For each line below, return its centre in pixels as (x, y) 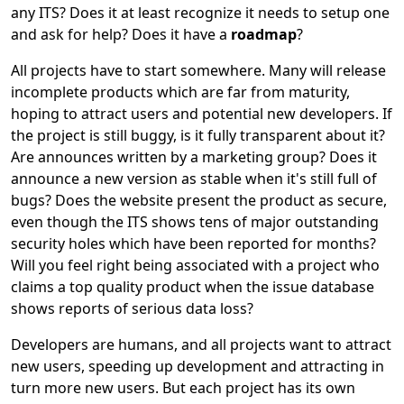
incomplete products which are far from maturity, (180, 92)
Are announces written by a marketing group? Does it (194, 157)
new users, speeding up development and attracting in (197, 366)
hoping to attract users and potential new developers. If (202, 114)
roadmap (264, 34)
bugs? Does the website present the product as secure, (199, 200)
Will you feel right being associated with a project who (195, 265)
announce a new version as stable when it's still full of (194, 179)
